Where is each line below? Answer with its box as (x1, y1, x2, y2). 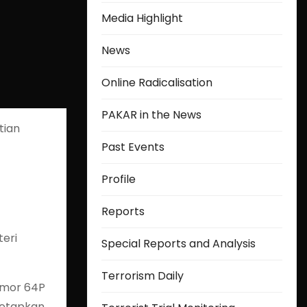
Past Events (101, 139, 164, 155)
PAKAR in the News (101, 107, 201, 123)
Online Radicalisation (101, 75, 212, 90)
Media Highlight (101, 10, 183, 26)
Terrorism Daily (101, 268, 184, 284)
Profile (101, 171, 136, 187)
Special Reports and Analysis (101, 236, 256, 251)
